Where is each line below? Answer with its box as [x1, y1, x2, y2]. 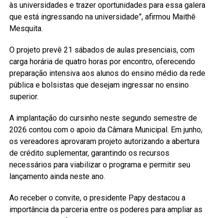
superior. [9, 91, 38, 101]
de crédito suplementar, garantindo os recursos [9, 148, 169, 158]
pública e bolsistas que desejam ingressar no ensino [9, 80, 189, 90]
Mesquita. [9, 23, 43, 33]
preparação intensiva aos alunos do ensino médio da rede [9, 68, 205, 78]
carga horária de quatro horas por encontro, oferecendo [9, 56, 195, 66]
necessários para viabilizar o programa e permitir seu [9, 160, 190, 169]
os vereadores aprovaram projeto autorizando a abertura [9, 136, 200, 146]
